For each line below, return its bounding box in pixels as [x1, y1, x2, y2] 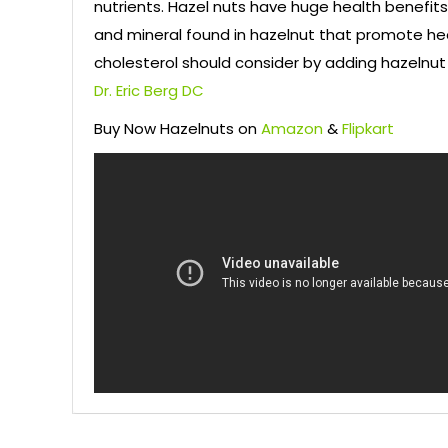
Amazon [261, 118, 323, 140]
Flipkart [342, 118, 394, 140]
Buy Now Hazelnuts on [94, 118, 261, 140]
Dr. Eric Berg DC [94, 80, 204, 102]
